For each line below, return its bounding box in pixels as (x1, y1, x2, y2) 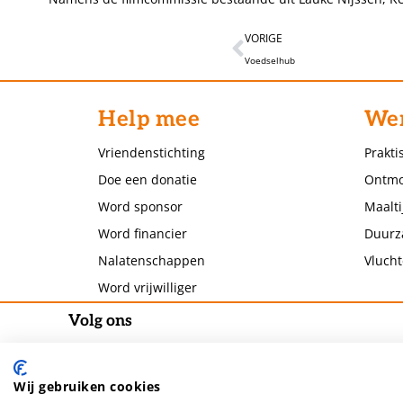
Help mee (98, 106, 201, 133)
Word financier (98, 225, 188, 243)
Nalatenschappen (98, 252, 206, 270)
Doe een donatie (98, 171, 198, 189)
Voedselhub (245, 54, 295, 67)
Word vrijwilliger (98, 279, 198, 297)
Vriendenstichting (98, 144, 206, 162)
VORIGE (245, 31, 282, 46)
